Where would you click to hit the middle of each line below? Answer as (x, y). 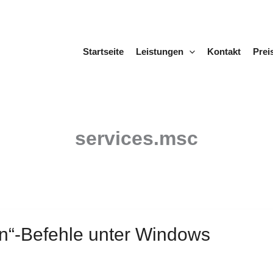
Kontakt (224, 51)
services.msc (136, 138)
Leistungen (159, 51)
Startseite (103, 51)
